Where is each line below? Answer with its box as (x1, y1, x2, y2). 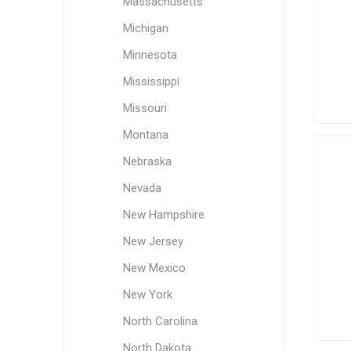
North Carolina (122, 314, 197, 328)
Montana (122, 128, 168, 142)
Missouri (122, 101, 167, 115)
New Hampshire (122, 208, 204, 222)
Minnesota (122, 48, 177, 62)
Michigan (122, 21, 168, 35)
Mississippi (122, 74, 179, 89)
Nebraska (122, 154, 172, 168)
